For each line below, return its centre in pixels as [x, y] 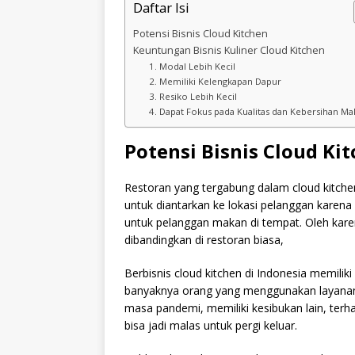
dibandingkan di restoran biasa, [204, 240]
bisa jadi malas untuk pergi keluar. [211, 325]
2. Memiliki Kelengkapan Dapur [215, 81]
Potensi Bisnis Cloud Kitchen [200, 34]
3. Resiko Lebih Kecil [193, 96]
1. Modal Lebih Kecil [192, 66]
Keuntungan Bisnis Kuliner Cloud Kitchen [229, 50]
